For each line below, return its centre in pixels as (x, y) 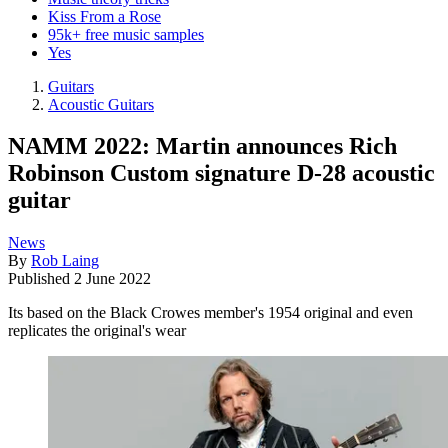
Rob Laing (65, 261)
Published (41, 279)
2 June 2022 (112, 279)
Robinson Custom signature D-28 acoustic (221, 173)
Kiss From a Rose (104, 16)
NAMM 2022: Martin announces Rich (202, 146)
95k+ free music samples (126, 34)
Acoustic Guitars (101, 104)
